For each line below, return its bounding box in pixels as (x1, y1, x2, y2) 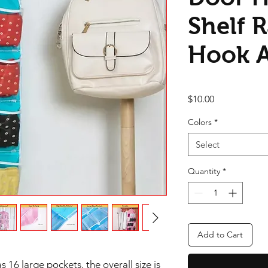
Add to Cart (197, 229, 243, 240)
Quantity (188, 166, 220, 177)
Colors (188, 117, 212, 128)
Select (196, 139, 220, 151)
